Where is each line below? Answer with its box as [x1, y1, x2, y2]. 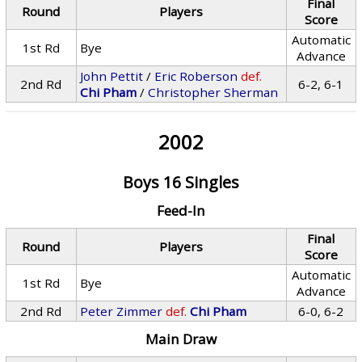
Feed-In [156, 201, 205, 220]
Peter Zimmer [80, 303, 163, 319]
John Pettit [80, 68, 144, 84]
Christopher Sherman [148, 84, 279, 100]
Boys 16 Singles [122, 171, 239, 193]
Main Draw [145, 330, 217, 348]
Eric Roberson [154, 68, 238, 84]
